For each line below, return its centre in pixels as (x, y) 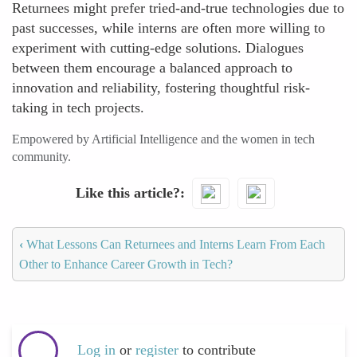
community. (41, 157)
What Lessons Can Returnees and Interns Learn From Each (174, 244)
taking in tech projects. (78, 108)
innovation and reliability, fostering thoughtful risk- (161, 88)
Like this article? (127, 192)
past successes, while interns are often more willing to (169, 28)
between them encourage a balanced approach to (152, 68)
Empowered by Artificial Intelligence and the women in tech (163, 139)
